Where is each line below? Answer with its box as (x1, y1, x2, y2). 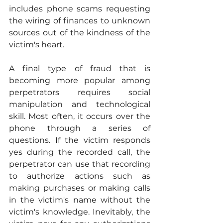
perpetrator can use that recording (9, 159, 150, 169)
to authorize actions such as (9, 171, 150, 181)
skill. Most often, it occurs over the (9, 111, 150, 121)
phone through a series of (9, 123, 150, 133)
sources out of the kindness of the (9, 28, 150, 38)
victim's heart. (9, 40, 64, 50)
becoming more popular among (9, 76, 150, 86)
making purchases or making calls (9, 183, 150, 193)
